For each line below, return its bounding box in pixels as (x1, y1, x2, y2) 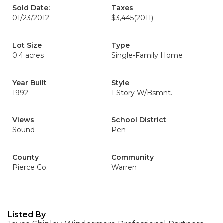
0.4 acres (12, 51, 44, 60)
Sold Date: (12, 3, 50, 12)
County (12, 153, 39, 162)
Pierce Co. (12, 163, 48, 172)
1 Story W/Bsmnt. (111, 88, 172, 97)
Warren (111, 163, 137, 172)
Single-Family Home (111, 51, 183, 60)
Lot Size (12, 41, 42, 50)
